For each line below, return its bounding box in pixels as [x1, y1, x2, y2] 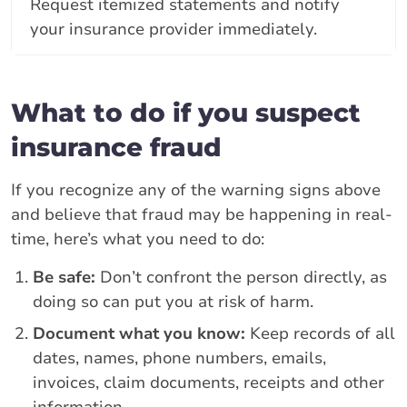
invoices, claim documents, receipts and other [33, 371, 384, 393]
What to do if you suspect [11, 96, 361, 128]
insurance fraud [11, 131, 222, 163]
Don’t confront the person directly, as [95, 265, 387, 288]
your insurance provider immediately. [30, 17, 317, 40]
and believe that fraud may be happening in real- [11, 203, 392, 225]
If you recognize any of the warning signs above [11, 178, 381, 201]
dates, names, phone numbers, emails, [33, 346, 326, 369]
